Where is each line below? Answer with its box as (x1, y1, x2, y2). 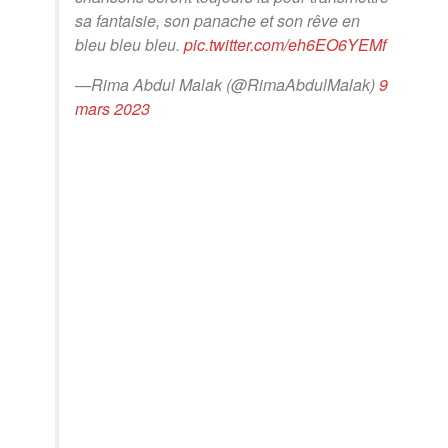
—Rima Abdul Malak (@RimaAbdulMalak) (75, 72, 379, 96)
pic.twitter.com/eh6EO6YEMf (184, 32, 386, 56)
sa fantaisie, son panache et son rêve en (75, 8, 360, 32)
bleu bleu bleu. (75, 32, 184, 56)
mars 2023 (75, 96, 150, 120)
